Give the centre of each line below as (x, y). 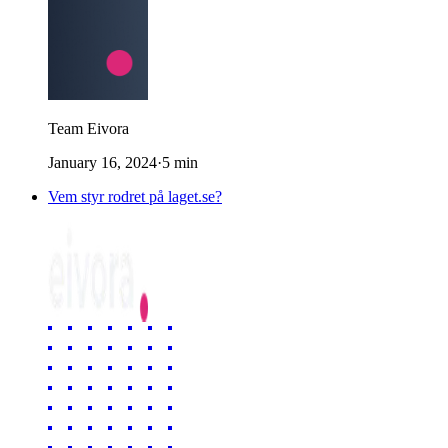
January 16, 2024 (102, 162)
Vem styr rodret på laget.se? (135, 196)
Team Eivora (88, 128)
